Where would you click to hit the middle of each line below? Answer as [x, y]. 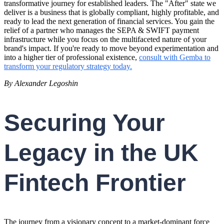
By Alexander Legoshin [41, 83]
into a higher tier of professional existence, [71, 57]
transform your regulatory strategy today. [68, 66]
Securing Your [84, 122]
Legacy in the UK [101, 152]
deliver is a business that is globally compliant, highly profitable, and [111, 12]
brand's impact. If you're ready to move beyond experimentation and [111, 48]
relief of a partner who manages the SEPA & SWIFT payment [101, 30]
